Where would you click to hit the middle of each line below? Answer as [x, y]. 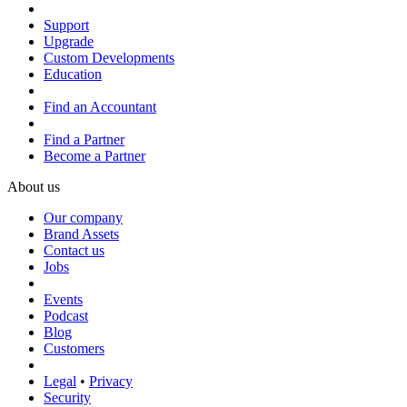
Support [66, 25]
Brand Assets [81, 234]
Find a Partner [84, 140]
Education [73, 74]
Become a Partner [94, 156]
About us [34, 187]
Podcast [66, 316]
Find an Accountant [100, 107]
